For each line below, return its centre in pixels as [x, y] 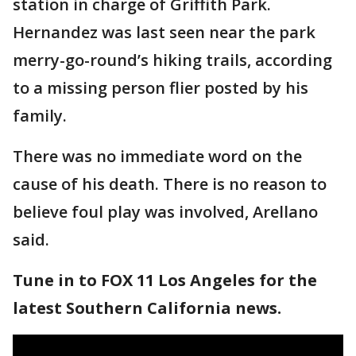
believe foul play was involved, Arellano [165, 212]
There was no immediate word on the [157, 157]
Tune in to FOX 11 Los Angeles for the [165, 281]
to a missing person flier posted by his [161, 88]
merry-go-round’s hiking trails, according [172, 60]
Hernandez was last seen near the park [164, 33]
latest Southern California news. [147, 308]
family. [40, 116]
